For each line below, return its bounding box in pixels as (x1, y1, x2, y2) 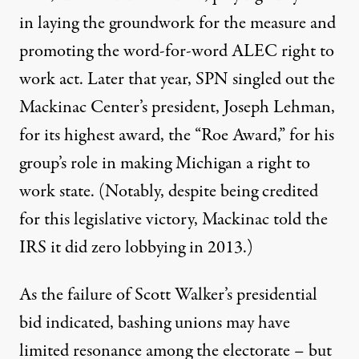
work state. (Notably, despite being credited (19, 178, 318, 204)
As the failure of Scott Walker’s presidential (19, 281, 317, 308)
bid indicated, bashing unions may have (19, 309, 290, 336)
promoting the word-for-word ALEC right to (19, 38, 334, 64)
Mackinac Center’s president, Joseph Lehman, (19, 94, 335, 120)
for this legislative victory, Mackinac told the (19, 206, 328, 232)
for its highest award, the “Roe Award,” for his (19, 122, 334, 148)
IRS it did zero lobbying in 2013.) (19, 234, 253, 260)
